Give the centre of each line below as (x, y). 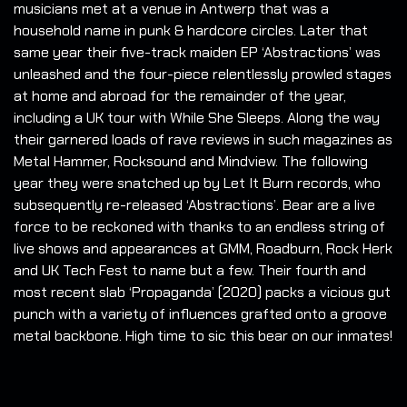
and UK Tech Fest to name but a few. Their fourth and (190, 271)
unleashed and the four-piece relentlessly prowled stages (203, 74)
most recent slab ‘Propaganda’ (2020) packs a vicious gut (202, 293)
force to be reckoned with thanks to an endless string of (199, 227)
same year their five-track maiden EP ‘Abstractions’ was (197, 53)
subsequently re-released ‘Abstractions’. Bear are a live (194, 205)
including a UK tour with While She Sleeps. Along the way (197, 118)
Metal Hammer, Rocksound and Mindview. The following (191, 162)
